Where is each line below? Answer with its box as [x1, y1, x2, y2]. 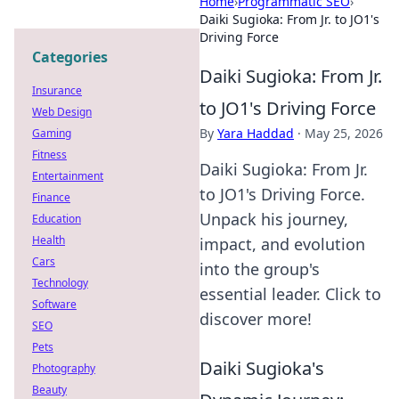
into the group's [199, 258, 320, 280]
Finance [32, 190, 70, 205]
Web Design [32, 104, 92, 119]
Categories [32, 47, 108, 67]
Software [32, 297, 77, 312]
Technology [32, 275, 88, 290]
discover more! [199, 308, 312, 330]
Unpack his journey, [199, 208, 348, 230]
